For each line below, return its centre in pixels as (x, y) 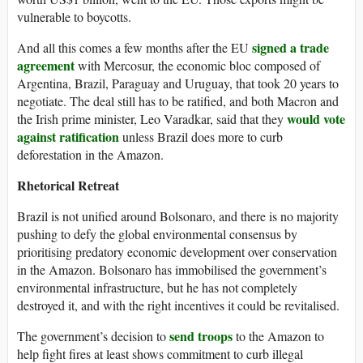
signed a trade (290, 47)
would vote (316, 118)
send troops (201, 335)
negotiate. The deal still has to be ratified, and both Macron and (178, 100)
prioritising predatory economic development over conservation (177, 251)
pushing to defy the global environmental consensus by (157, 233)
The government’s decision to (93, 335)
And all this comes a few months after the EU (135, 47)
